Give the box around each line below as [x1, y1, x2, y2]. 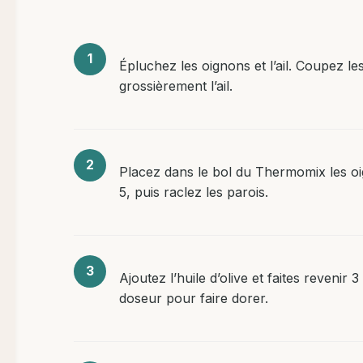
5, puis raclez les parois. [118, 183, 268, 200]
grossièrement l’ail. [118, 77, 233, 94]
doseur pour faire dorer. [118, 289, 268, 306]
